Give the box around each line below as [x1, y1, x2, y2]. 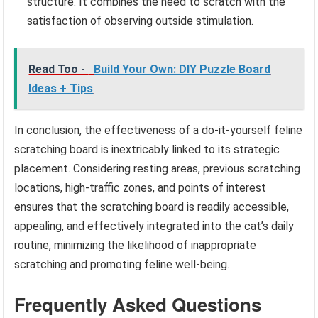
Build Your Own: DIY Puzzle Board [94, 62, 271, 76]
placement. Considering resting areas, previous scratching [14, 161, 301, 175]
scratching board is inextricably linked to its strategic [14, 142, 280, 156]
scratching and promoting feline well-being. [14, 257, 230, 271]
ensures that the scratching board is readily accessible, [14, 199, 290, 214]
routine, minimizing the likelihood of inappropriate [14, 238, 257, 252]
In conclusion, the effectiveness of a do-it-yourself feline [14, 123, 303, 137]
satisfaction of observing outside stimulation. [27, 13, 254, 28]
